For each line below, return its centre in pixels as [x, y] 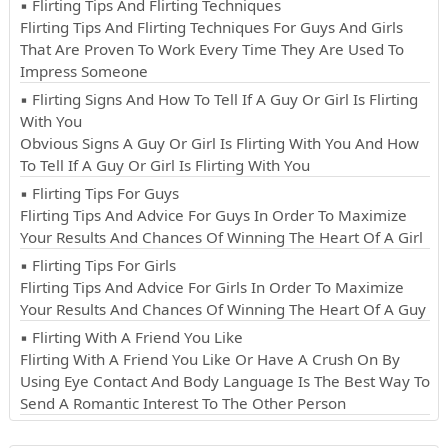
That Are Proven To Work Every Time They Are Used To [211, 48]
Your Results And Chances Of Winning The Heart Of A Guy [222, 308]
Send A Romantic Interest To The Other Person [182, 402]
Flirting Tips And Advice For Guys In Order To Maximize [213, 214]
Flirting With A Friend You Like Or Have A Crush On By [209, 358]
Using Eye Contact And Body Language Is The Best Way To [224, 380]
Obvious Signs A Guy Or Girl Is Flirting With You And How [219, 142]
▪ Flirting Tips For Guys [99, 192]
